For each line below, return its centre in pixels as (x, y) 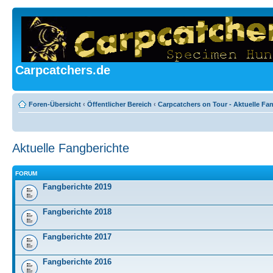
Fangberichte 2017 (77, 237)
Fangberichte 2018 (77, 212)
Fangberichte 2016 (77, 262)
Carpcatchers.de (63, 70)
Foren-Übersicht (55, 104)
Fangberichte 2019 (77, 187)
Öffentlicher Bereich (119, 104)
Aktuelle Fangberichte (71, 148)
